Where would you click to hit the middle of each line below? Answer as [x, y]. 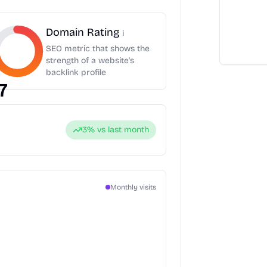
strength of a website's [90, 60]
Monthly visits [133, 187]
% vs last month [118, 130]
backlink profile [76, 72]
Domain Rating [84, 32]
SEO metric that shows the [98, 49]
